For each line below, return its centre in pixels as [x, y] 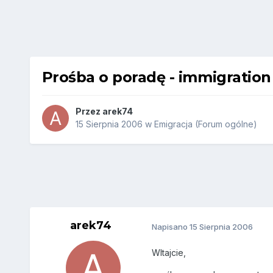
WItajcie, [168, 253]
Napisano [170, 226]
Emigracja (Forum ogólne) [205, 124]
